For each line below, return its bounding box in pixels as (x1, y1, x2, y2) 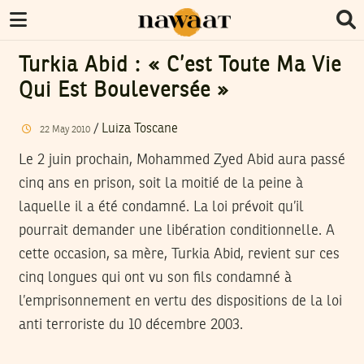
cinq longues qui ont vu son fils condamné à (19, 270, 292, 285)
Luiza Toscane (101, 122, 178, 136)
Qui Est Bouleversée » (19, 80, 229, 102)
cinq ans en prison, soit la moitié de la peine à (19, 175, 303, 191)
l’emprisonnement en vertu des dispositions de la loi (19, 293, 342, 309)
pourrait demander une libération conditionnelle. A (19, 223, 335, 238)
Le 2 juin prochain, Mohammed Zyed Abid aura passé (19, 152, 345, 167)
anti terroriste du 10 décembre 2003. (19, 317, 243, 332)
